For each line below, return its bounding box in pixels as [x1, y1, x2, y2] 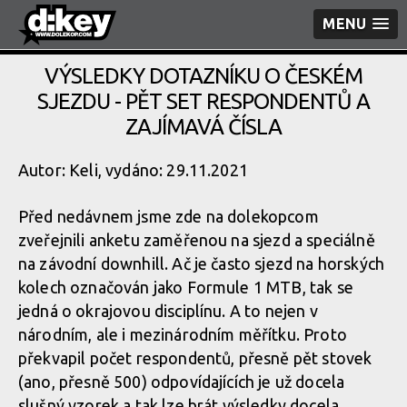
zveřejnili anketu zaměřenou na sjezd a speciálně [18, 231, 375, 249]
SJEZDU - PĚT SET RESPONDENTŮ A [37, 89, 370, 114]
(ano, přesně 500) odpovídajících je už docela [18, 372, 345, 391]
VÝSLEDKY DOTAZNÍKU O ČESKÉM [45, 64, 362, 88]
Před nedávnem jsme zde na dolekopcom [18, 207, 319, 225]
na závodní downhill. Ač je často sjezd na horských [18, 254, 385, 273]
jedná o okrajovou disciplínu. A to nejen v [18, 302, 318, 320]
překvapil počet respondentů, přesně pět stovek [18, 349, 372, 367]
